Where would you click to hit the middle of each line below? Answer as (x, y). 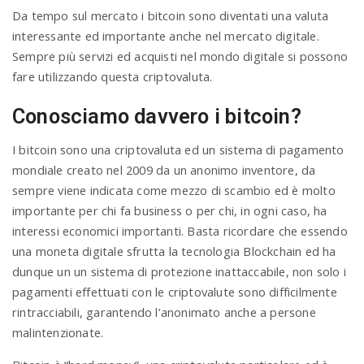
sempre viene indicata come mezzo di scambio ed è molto (174, 191)
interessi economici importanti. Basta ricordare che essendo (180, 231)
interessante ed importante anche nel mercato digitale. (166, 36)
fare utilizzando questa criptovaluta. (113, 77)
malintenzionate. (58, 333)
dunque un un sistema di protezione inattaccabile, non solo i (180, 272)
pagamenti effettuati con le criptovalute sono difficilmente (175, 292)
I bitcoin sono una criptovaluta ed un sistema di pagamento (178, 150)
